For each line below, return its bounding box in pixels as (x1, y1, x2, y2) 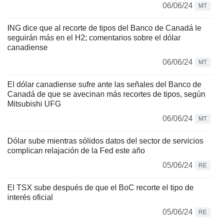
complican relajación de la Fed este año (7, 146, 145, 155)
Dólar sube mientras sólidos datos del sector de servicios (7, 137, 203, 145)
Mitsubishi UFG (7, 100, 61, 108)
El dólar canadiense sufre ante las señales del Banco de (7, 80, 201, 89)
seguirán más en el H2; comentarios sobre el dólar (7, 34, 181, 42)
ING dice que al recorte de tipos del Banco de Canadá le (7, 24, 201, 32)
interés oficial (7, 193, 53, 201)
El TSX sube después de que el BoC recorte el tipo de (7, 183, 194, 192)
